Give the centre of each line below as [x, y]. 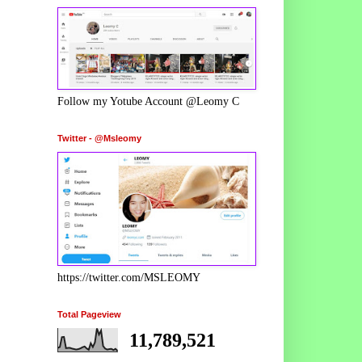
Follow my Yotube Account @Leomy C [148, 101]
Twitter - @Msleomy [99, 138]
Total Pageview [89, 314]
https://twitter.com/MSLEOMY [129, 277]
